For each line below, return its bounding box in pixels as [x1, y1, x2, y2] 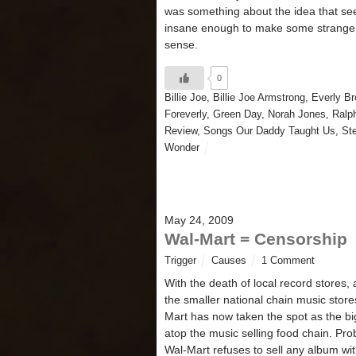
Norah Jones [268, 109, 326, 121]
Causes [211, 254, 247, 266]
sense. [164, 37, 198, 51]
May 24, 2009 [164, 213, 234, 226]
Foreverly [164, 109, 207, 121]
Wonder [164, 142, 199, 154]
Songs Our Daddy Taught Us [203, 126, 335, 137]
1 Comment [261, 254, 315, 266]
